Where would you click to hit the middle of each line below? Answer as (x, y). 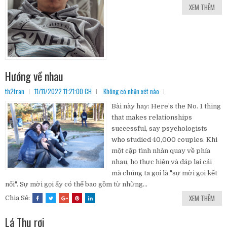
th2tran (15, 91)
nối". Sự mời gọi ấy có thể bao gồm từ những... (76, 184)
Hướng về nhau (34, 76)
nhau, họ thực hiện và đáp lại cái (162, 162)
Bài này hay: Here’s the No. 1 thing (166, 106)
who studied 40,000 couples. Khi (164, 140)
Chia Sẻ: (18, 198)
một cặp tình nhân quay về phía (161, 151)
